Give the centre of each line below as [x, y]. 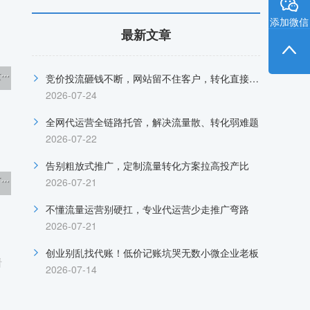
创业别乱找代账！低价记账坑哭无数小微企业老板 [152, 253]
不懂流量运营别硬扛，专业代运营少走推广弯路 [147, 209]
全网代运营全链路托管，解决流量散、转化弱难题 [152, 122]
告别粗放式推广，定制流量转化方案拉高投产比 [147, 165]
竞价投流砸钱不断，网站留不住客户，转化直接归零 [254, 78]
